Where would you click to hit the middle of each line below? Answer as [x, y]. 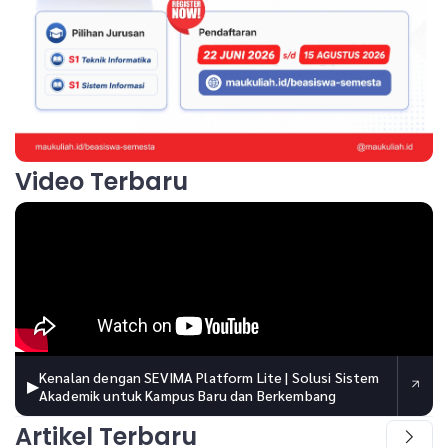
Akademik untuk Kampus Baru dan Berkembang [188, 395]
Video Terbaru [101, 182]
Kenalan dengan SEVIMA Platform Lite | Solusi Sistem [209, 377]
